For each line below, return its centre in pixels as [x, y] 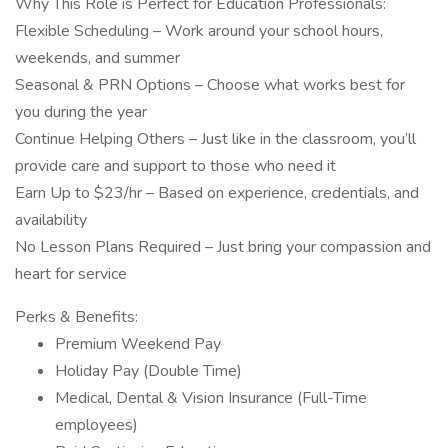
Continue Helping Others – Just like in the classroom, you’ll [215, 139]
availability [51, 220]
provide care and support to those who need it [175, 166]
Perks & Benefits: [76, 317]
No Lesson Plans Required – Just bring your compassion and [223, 247]
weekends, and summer [97, 58]
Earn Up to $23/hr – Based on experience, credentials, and [217, 193]
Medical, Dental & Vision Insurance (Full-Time [211, 398]
